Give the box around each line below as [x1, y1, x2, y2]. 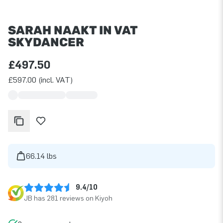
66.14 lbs [26, 151, 57, 161]
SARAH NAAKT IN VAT [8, 23, 137, 37]
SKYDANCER [8, 35, 84, 49]
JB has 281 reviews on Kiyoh [24, 194, 112, 203]
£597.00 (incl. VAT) [8, 75, 73, 85]
